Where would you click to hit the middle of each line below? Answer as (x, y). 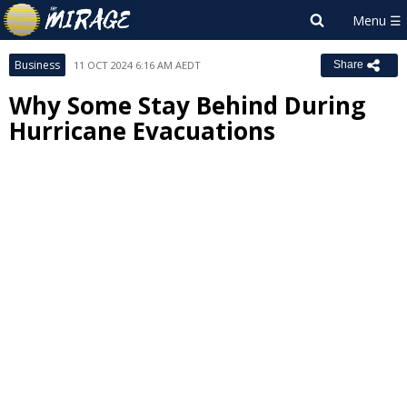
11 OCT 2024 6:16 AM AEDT (137, 65)
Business (37, 65)
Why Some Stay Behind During (187, 105)
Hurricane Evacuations (142, 131)
